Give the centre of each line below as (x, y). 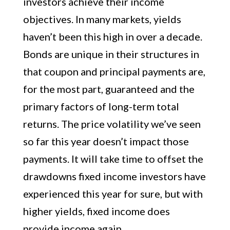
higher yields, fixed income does (96, 211)
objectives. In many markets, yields (102, 19)
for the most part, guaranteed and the (109, 89)
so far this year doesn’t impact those (106, 141)
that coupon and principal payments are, (114, 71)
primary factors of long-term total (101, 106)
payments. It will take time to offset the (113, 159)
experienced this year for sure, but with (113, 194)
